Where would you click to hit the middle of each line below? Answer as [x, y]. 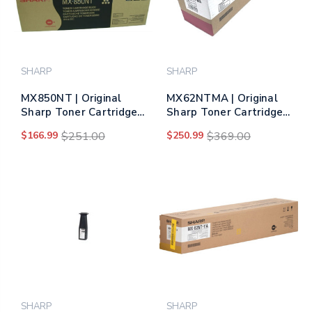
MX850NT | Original [71, 98]
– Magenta [194, 126]
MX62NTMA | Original [222, 98]
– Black [39, 126]
